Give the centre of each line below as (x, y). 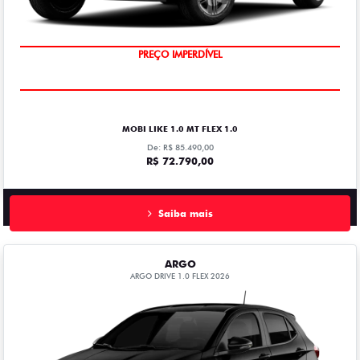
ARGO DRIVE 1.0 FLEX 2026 (180, 276)
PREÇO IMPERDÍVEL (180, 55)
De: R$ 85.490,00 (180, 147)
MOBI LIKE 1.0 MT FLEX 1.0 (180, 129)
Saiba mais (186, 213)
